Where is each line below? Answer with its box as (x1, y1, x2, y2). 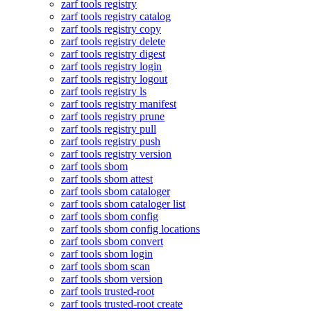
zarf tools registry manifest (61, 98, 176, 110)
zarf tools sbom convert (61, 235, 163, 247)
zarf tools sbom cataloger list (61, 198, 185, 210)
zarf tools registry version (61, 148, 171, 160)
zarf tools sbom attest (61, 173, 153, 185)
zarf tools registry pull (61, 123, 156, 135)
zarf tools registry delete (61, 35, 165, 47)
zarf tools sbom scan (61, 260, 150, 272)
